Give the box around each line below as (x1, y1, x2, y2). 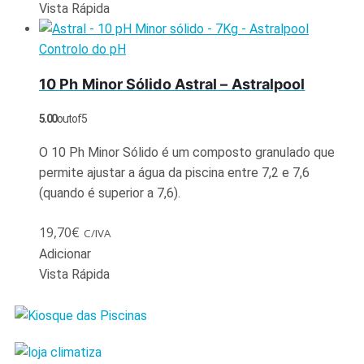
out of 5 (56, 111, 87, 125)
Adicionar (39, 245, 91, 262)
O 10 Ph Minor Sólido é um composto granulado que (39, 144, 335, 160)
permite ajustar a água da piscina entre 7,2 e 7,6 (39, 164, 310, 180)
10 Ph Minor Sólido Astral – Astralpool (39, 75, 305, 93)
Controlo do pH (39, 41, 126, 57)
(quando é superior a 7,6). (39, 184, 184, 201)
